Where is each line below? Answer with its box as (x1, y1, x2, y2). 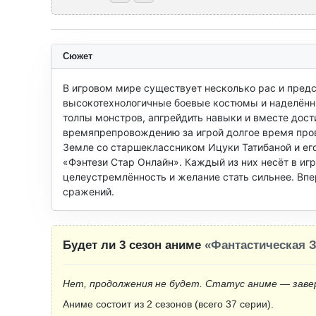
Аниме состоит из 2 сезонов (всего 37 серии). (63, 298, 274, 310)
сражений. (63, 186, 114, 197)
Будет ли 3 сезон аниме (63, 238, 205, 252)
